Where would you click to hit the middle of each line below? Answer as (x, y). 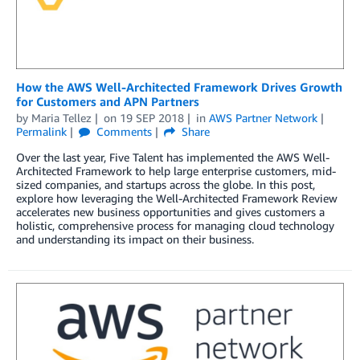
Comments (122, 131)
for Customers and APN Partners (108, 101)
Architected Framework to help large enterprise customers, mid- (176, 170)
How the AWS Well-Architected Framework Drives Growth (179, 86)
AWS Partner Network (263, 117)
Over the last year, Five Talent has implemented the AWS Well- (173, 157)
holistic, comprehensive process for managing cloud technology (175, 225)
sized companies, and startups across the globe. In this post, (166, 184)
